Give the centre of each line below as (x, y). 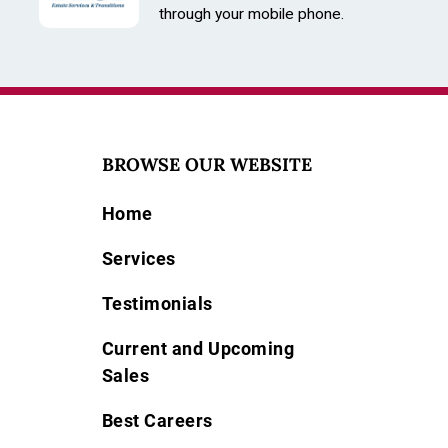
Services (138, 258)
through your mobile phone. (251, 13)
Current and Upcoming (198, 348)
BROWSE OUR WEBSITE (206, 164)
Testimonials (157, 303)
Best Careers (157, 420)
